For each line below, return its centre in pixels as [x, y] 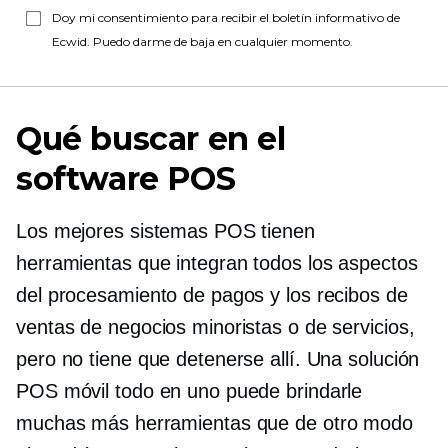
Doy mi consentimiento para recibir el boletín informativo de [226, 17]
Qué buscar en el [151, 138]
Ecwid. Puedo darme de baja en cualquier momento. [202, 41]
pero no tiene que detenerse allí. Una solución [218, 359]
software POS [126, 178]
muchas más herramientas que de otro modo [214, 423]
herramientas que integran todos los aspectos [217, 263]
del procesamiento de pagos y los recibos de [212, 295]
